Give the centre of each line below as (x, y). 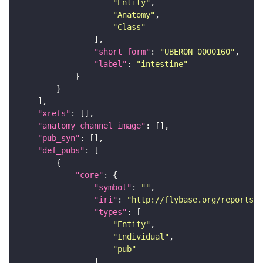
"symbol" (113, 187)
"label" (110, 64)
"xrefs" (54, 113)
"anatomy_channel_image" (92, 125)
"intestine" (162, 64)
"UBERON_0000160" (197, 51)
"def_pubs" (61, 150)
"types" (110, 212)
